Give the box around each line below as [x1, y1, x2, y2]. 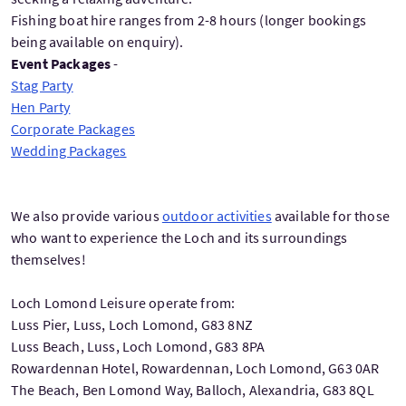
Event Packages [11, 53, 114, 72]
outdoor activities [161, 206, 272, 225]
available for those [271, 206, 390, 225]
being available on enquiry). [11, 32, 184, 51]
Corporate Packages [11, 119, 135, 138]
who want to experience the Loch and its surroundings [11, 227, 348, 246]
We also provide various [11, 206, 162, 225]
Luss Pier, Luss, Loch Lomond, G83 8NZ [11, 314, 253, 333]
